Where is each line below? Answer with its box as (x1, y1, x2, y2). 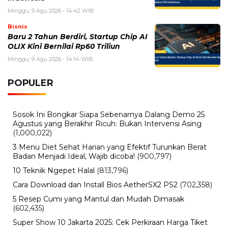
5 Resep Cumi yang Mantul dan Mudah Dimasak (13, 194, 184, 204)
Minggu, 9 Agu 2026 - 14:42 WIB (8, 7, 94, 15)
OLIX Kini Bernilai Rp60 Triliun (8, 42, 120, 51)
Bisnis (8, 23, 27, 31)
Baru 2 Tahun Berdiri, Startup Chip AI (8, 33, 148, 41)
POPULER (8, 77, 53, 89)
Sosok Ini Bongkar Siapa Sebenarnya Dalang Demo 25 (13, 110, 205, 120)
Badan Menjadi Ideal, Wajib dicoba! (13, 152, 135, 161)
